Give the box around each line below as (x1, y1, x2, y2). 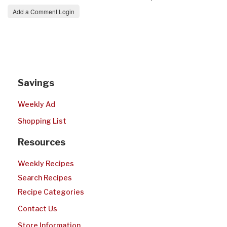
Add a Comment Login (13, 7, 74, 16)
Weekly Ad (18, 100, 55, 108)
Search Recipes (18, 173, 72, 182)
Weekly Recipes (18, 159, 74, 168)
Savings (18, 78, 54, 88)
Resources (18, 137, 65, 147)
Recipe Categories (18, 187, 84, 196)
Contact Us (18, 204, 57, 213)
